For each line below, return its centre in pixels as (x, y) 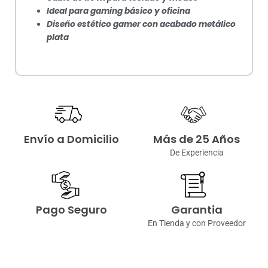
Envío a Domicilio (71, 139)
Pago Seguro (71, 210)
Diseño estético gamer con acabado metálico (141, 25)
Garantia (197, 210)
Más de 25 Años (197, 139)
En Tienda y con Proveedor (197, 223)
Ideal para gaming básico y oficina (119, 11)
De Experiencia (197, 153)
